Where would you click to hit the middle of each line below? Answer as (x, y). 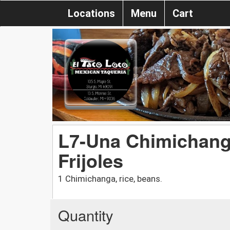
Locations (91, 13)
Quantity (86, 215)
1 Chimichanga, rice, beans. (110, 178)
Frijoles (91, 160)
